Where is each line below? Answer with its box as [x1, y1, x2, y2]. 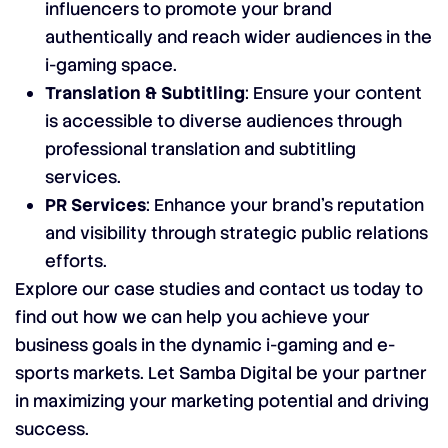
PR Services [45, 194, 146, 216]
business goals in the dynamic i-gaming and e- [15, 334, 395, 356]
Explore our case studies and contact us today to [15, 278, 423, 300]
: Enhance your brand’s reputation [146, 194, 424, 216]
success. [15, 418, 89, 440]
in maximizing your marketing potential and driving [15, 390, 429, 412]
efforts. [45, 250, 107, 272]
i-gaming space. [45, 54, 177, 76]
